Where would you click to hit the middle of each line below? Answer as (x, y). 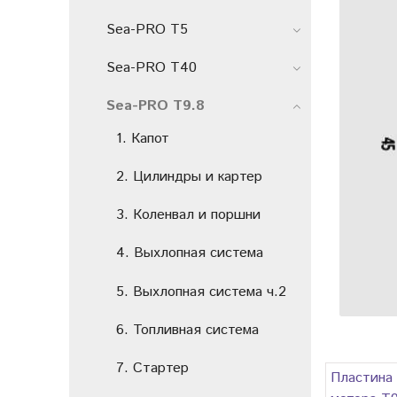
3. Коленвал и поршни (188, 215)
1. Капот (143, 139)
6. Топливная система (187, 330)
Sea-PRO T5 (147, 29)
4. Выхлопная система (190, 253)
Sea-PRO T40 (152, 68)
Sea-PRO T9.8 (156, 106)
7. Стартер (152, 368)
